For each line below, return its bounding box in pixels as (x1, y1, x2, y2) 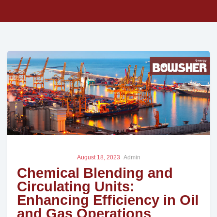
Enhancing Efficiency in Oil (17, 192, 199, 208)
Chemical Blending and (17, 165, 173, 181)
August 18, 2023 (77, 154, 120, 161)
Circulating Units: (17, 179, 135, 195)
